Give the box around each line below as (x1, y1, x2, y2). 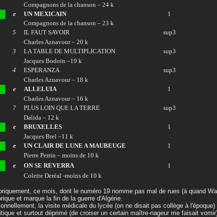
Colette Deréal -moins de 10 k (24, 172, 102, 179)
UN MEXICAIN (24, 10, 66, 17)
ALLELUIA (24, 85, 57, 93)
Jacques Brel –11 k (24, 133, 73, 140)
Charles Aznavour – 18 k (24, 76, 88, 83)
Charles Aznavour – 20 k (24, 38, 88, 46)
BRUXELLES (24, 123, 62, 130)
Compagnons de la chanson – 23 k (24, 19, 114, 27)
